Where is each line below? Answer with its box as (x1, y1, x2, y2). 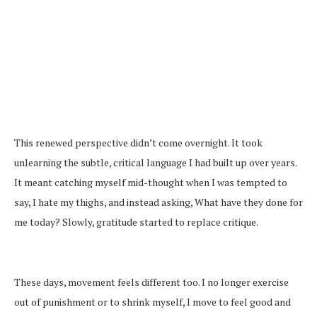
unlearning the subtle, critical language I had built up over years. (14, 155, 296, 169)
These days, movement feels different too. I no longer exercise (14, 275, 289, 289)
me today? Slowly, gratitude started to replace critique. (14, 214, 258, 229)
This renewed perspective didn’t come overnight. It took (14, 135, 263, 149)
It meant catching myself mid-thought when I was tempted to (14, 175, 287, 189)
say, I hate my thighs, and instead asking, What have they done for (14, 195, 303, 209)
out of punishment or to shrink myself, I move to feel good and (14, 294, 291, 309)
